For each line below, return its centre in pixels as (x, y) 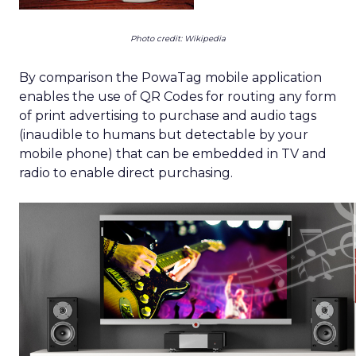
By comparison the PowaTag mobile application (170, 77)
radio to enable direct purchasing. (126, 173)
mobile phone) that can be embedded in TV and (173, 154)
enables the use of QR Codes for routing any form (178, 97)
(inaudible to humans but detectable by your (164, 135)
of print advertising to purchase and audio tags (168, 116)
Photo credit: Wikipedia (178, 39)
